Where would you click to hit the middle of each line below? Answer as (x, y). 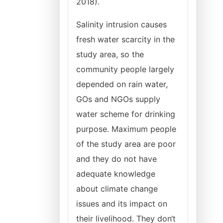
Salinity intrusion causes (121, 24)
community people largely (125, 69)
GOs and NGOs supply (118, 99)
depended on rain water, (122, 84)
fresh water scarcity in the (125, 39)
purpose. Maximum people (126, 129)
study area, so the (110, 54)
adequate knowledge (116, 174)
